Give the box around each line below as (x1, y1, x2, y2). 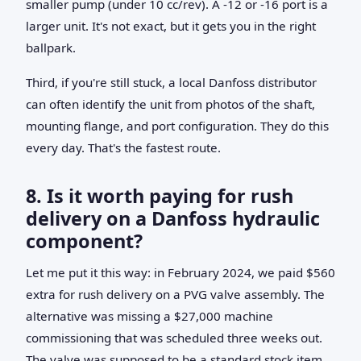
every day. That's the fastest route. (26, 139, 221, 156)
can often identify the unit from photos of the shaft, (26, 95, 315, 112)
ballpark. (26, 39, 76, 56)
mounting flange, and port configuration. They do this (26, 117, 329, 134)
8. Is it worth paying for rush (26, 182, 293, 209)
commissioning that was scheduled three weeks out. (26, 329, 322, 346)
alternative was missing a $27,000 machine (26, 307, 273, 324)
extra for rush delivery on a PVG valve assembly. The (26, 285, 325, 302)
